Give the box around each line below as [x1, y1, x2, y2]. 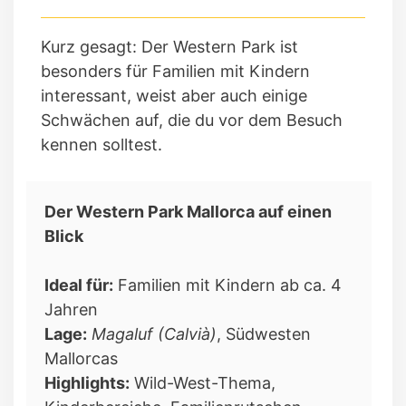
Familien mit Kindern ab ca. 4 [113, 275, 342, 295]
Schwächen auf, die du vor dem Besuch [41, 110, 343, 130]
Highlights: [44, 372, 130, 392]
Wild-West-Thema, [130, 372, 275, 392]
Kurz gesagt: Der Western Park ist [41, 36, 298, 56]
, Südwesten [217, 324, 311, 343]
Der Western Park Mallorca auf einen [44, 201, 332, 221]
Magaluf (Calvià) [92, 324, 217, 343]
